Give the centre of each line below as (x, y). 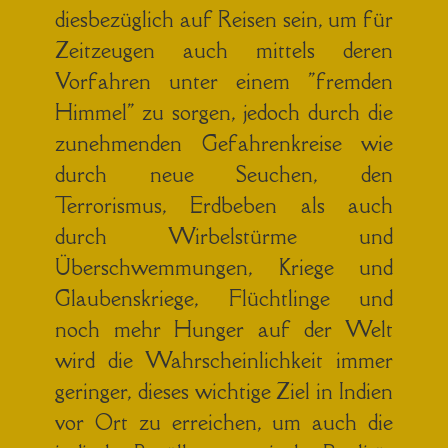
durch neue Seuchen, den (224, 174)
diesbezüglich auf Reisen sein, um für (224, 19)
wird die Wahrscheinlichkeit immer (224, 360)
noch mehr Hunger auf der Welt (224, 329)
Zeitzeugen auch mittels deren (224, 50)
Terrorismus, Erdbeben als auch (224, 205)
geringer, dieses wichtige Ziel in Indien (224, 391)
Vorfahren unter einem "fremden (224, 81)
